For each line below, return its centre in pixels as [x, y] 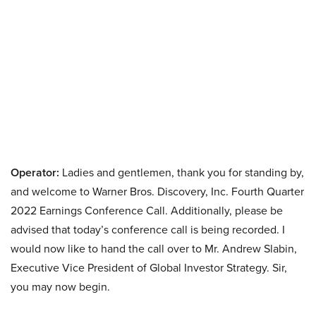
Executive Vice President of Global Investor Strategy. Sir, [149, 268]
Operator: [35, 172]
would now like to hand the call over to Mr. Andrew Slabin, [154, 249]
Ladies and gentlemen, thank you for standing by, [182, 172]
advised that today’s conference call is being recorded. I [148, 230]
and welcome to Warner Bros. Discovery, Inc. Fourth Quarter [157, 192]
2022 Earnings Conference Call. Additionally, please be [147, 211]
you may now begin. [60, 287]
